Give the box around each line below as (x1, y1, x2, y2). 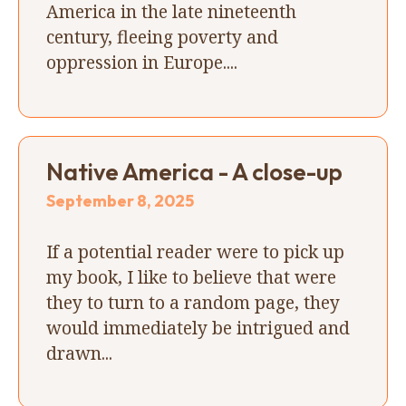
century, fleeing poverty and (46, 24, 278, 49)
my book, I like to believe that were (46, 264, 336, 289)
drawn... (46, 340, 112, 365)
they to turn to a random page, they (46, 289, 340, 314)
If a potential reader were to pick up (46, 238, 344, 264)
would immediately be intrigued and (46, 314, 350, 340)
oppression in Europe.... (46, 49, 237, 74)
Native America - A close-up (46, 156, 343, 187)
